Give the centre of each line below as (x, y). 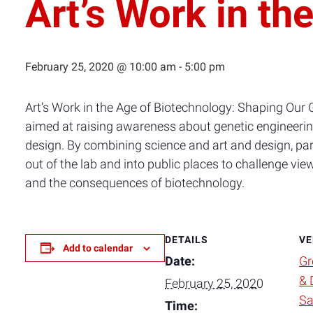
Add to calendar (97, 248)
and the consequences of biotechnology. (135, 183)
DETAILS (187, 240)
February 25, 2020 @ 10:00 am (101, 67)
